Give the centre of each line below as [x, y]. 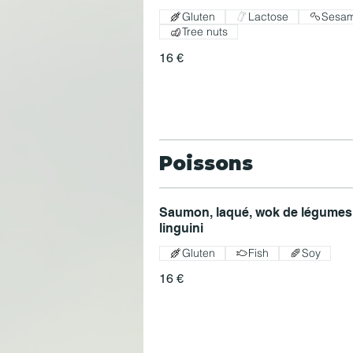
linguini [181, 228]
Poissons [206, 163]
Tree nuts [205, 32]
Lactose [268, 16]
